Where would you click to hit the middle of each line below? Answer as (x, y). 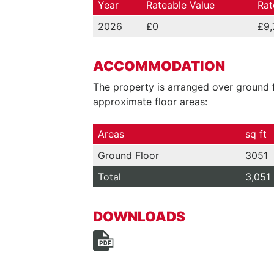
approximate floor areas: (150, 102)
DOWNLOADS (139, 216)
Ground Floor (128, 155)
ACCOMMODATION (159, 66)
